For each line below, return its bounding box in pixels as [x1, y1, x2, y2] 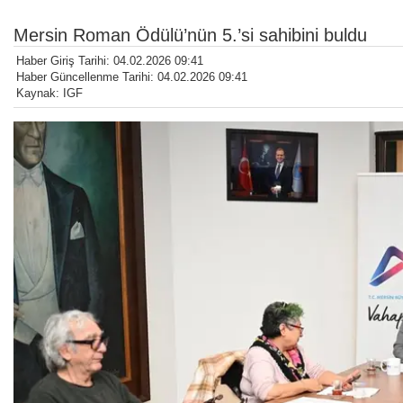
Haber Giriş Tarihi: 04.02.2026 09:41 [16, 54, 203, 68]
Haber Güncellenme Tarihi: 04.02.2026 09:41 [16, 70, 247, 85]
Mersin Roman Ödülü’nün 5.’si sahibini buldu [13, 25, 367, 46]
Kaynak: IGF [16, 86, 83, 101]
